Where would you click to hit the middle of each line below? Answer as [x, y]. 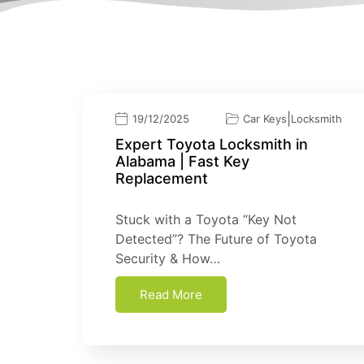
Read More [171, 294]
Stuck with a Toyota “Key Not [206, 219]
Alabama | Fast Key [182, 161]
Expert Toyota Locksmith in [212, 144]
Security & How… [168, 258]
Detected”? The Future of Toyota [216, 238]
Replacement [162, 178]
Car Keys [265, 118]
